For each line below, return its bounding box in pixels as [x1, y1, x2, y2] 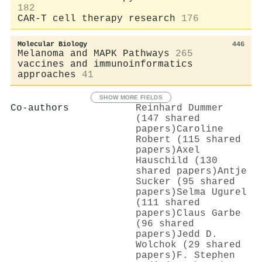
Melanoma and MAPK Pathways [18, 48, 170, 59]
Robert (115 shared [136, 134, 241, 145]
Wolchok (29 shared [136, 239, 241, 250]
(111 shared [136, 197, 200, 208]
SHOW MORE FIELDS [99, 94, 163, 101]
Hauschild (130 [136, 155, 218, 166]
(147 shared [136, 113, 200, 124]
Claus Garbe [177, 208, 241, 219]
